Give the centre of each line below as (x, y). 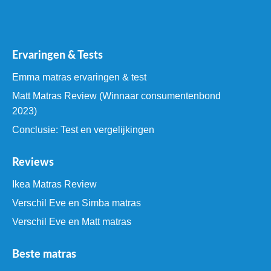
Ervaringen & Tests (57, 55)
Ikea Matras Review (54, 184)
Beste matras (44, 254)
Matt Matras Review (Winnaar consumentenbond (116, 96)
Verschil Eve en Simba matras (77, 203)
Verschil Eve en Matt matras (72, 221)
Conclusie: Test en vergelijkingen (83, 129)
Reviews (33, 162)
